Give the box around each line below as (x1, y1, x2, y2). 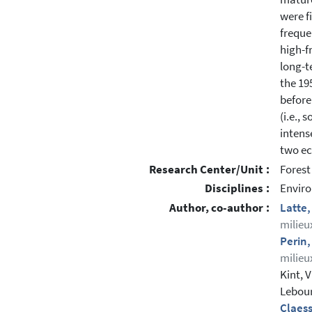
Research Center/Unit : (149, 162, 270, 177)
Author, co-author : (169, 201, 270, 216)
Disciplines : (205, 181, 270, 196)
